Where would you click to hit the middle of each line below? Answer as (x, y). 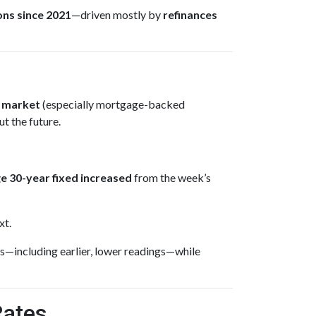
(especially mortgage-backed (113, 104)
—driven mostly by (117, 14)
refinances (190, 14)
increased (106, 177)
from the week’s (171, 177)
